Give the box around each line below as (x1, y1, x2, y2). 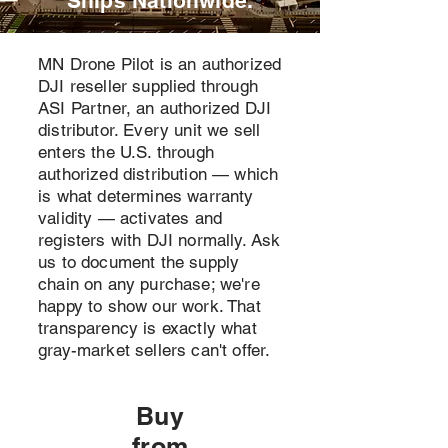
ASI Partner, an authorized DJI (38, 98, 272, 119)
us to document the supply (38, 252, 240, 273)
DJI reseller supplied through (38, 76, 258, 97)
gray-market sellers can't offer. (38, 340, 271, 361)
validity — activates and (38, 208, 223, 229)
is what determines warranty (38, 186, 254, 207)
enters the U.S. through (38, 142, 214, 163)
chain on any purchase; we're (38, 274, 260, 295)
